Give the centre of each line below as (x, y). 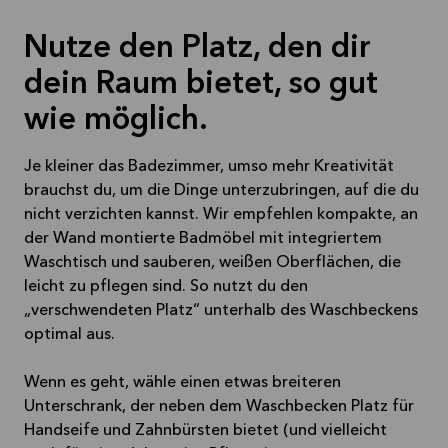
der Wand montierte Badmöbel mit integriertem (203, 239)
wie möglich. (116, 121)
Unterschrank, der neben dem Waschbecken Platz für (219, 407)
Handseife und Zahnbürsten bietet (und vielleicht (205, 431)
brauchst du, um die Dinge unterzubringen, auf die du (221, 191)
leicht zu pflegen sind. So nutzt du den (166, 287)
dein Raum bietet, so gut (201, 85)
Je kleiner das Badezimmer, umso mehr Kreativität (209, 167)
